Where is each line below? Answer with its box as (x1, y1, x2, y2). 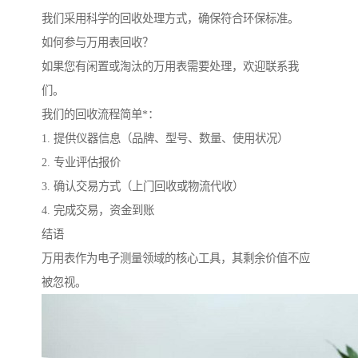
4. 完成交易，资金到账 (42, 204, 154, 217)
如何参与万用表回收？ (42, 36, 153, 50)
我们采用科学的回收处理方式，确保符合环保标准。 (42, 12, 299, 26)
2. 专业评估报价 (42, 156, 121, 169)
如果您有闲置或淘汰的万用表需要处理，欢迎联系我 (42, 60, 299, 74)
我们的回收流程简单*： (42, 108, 159, 121)
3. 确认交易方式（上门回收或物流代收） (42, 180, 244, 193)
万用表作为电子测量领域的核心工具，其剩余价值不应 (42, 252, 310, 265)
